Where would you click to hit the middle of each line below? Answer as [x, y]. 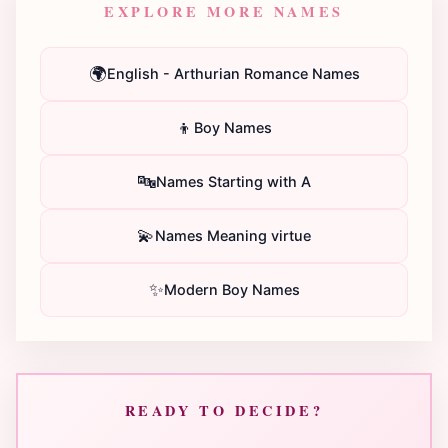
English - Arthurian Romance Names [233, 74]
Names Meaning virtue [233, 236]
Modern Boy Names [231, 290]
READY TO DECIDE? [224, 410]
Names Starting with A [233, 182]
